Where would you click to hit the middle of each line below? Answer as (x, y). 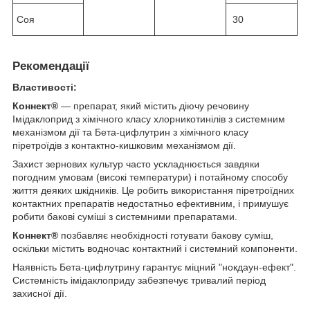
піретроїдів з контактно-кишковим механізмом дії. (124, 145)
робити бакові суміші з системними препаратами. (125, 216)
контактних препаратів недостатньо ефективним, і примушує (151, 203)
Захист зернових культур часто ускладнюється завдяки (136, 164)
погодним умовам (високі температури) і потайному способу (150, 177)
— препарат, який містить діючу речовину (154, 106)
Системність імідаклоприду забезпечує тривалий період (139, 280)
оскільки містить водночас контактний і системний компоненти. (155, 248)
